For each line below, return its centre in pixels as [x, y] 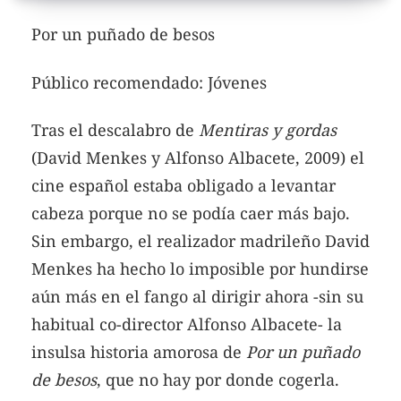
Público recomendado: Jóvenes [149, 82]
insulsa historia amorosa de [139, 352]
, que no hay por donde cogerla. [218, 380]
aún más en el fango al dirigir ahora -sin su [197, 297]
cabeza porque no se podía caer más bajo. [191, 213]
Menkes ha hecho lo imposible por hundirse [200, 269]
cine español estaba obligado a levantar [183, 186]
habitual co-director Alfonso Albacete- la [187, 324]
